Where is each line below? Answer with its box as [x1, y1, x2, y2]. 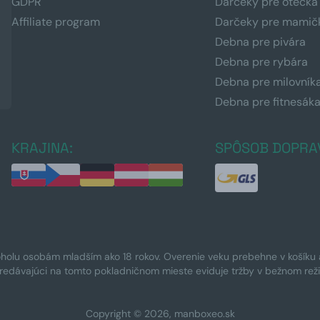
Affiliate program [11, 14, 100, 29]
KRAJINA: [11, 138, 73, 157]
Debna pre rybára [215, 54, 309, 69]
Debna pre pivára [215, 34, 306, 49]
